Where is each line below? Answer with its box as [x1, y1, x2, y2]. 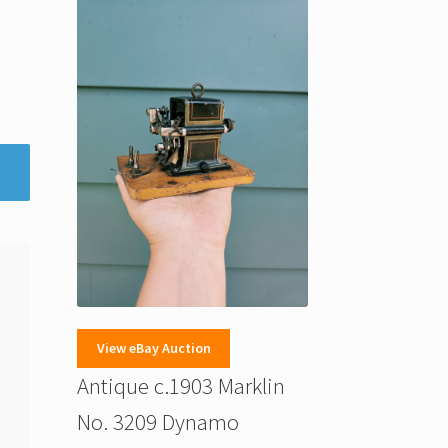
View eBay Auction [96, 339, 211, 358]
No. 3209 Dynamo [76, 407, 239, 436]
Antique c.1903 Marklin [76, 371, 285, 400]
